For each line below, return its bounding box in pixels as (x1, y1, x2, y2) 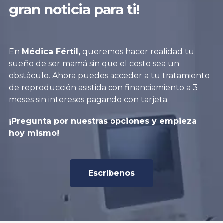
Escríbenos (88, 168, 135, 178)
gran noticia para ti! (8, 1, 139, 18)
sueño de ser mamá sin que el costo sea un (8, 59, 179, 69)
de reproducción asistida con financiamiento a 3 (8, 83, 198, 93)
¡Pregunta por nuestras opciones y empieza (8, 116, 197, 126)
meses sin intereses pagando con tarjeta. (8, 95, 169, 105)
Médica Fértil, (21, 47, 80, 57)
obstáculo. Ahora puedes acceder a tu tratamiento (8, 71, 210, 81)
